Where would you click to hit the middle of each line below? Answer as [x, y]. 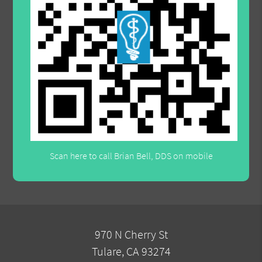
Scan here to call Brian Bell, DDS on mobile [131, 155]
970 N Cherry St [131, 235]
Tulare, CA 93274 [131, 252]
